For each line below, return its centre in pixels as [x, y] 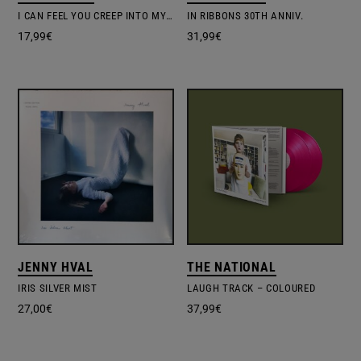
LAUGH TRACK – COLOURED [251, 288]
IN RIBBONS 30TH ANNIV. [245, 16]
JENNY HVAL [56, 267]
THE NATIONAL [232, 267]
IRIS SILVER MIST [58, 288]
